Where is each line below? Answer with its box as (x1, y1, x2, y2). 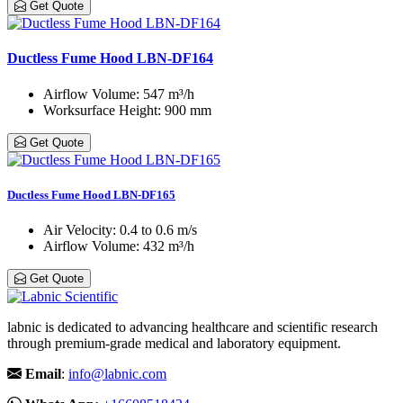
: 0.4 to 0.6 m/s (112, 222, 197, 237)
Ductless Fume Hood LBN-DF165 (7, 187, 175, 201)
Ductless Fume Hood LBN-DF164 (7, 50, 213, 67)
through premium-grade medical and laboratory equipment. (7, 336, 341, 351)
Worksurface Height (43, 102, 157, 118)
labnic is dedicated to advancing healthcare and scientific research (7, 319, 378, 335)
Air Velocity (43, 222, 112, 237)
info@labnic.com (68, 366, 166, 381)
